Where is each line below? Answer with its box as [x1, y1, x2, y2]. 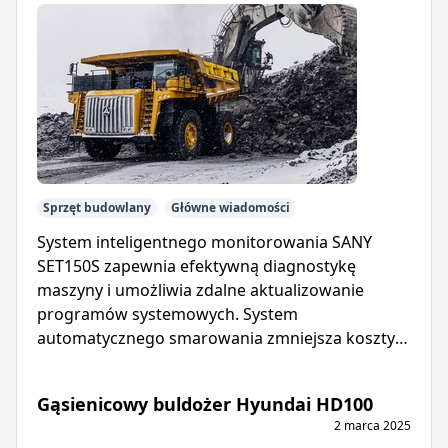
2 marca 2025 [334, 417, 411, 435]
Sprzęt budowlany [43, 199, 151, 217]
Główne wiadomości [171, 199, 290, 217]
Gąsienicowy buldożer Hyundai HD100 [37, 392, 373, 417]
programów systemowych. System [37, 303, 298, 326]
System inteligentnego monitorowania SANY [37, 231, 372, 254]
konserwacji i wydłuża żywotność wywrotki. [37, 351, 365, 374]
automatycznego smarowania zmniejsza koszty [37, 327, 395, 350]
